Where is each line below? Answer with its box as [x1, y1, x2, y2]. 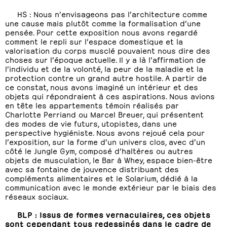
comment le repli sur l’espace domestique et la [5, 36, 183, 46]
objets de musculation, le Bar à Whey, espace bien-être [5, 155, 212, 164]
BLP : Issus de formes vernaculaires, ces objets [17, 209, 210, 219]
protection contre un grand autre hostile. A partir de [5, 72, 207, 82]
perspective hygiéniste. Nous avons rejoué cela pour [5, 127, 205, 137]
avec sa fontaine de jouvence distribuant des [5, 164, 179, 173]
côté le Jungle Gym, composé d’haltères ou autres [5, 145, 193, 155]
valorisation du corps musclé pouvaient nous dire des [5, 45, 210, 55]
